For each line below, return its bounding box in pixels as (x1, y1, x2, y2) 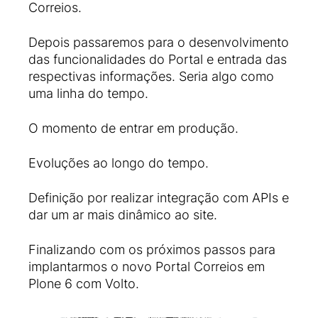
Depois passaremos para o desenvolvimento (28, 35, 289, 50)
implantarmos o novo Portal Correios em (28, 259, 265, 274)
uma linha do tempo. (28, 86, 148, 101)
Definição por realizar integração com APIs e (28, 190, 289, 205)
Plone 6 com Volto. (28, 276, 139, 291)
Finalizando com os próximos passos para (28, 242, 275, 257)
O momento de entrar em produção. (28, 121, 238, 136)
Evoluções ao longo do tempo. (28, 155, 209, 170)
